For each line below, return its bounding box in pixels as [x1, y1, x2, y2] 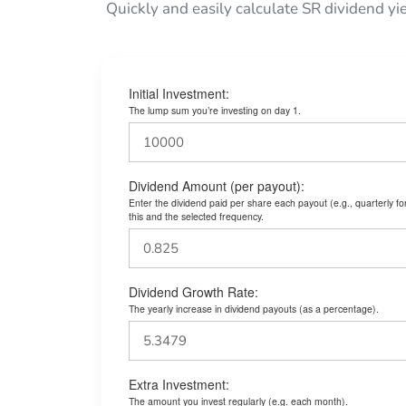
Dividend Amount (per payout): [129, 177, 304, 196]
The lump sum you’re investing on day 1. [129, 103, 301, 118]
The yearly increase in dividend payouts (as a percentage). [129, 302, 379, 316]
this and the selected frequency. [129, 209, 264, 224]
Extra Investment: [129, 375, 229, 394]
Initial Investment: [129, 84, 229, 103]
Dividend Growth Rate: [129, 283, 258, 302]
